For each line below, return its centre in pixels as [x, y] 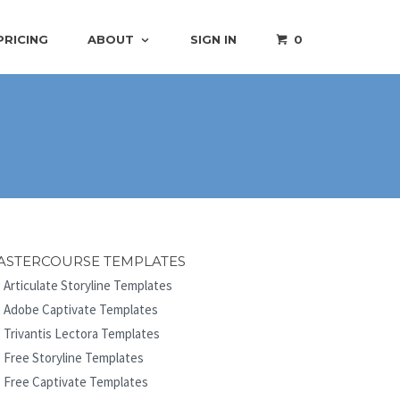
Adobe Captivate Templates [81, 309]
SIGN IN [214, 39]
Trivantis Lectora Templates [82, 333]
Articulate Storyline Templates [88, 285]
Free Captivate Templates [76, 381]
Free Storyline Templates [74, 357]
